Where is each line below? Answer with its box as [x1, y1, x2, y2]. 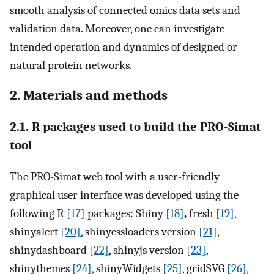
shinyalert [10, 224, 61, 239]
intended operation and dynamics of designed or [10, 40, 237, 54]
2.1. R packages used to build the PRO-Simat [10, 119, 261, 135]
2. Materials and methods [10, 87, 168, 104]
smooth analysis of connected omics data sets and [10, 4, 240, 18]
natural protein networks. [10, 59, 132, 73]
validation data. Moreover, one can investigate [10, 22, 224, 36]
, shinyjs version [109, 243, 187, 257]
